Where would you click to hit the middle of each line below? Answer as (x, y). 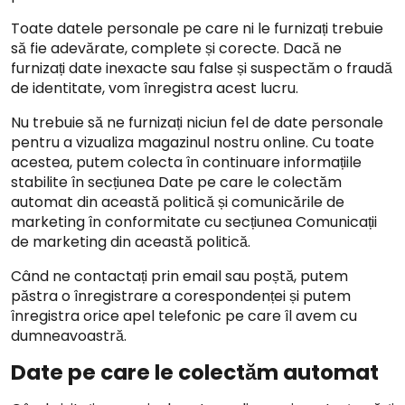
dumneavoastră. (69, 336)
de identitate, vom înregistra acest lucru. (155, 88)
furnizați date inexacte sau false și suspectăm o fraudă (202, 68)
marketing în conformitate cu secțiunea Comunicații (194, 222)
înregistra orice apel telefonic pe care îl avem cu (184, 316)
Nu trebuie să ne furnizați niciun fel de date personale (197, 122)
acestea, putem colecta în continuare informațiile (186, 162)
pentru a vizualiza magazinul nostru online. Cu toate (193, 142)
